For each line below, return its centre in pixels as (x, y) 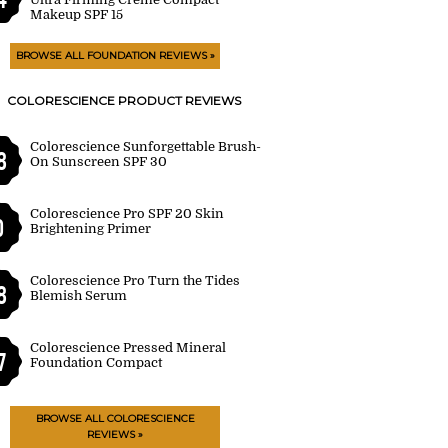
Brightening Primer (90, 228)
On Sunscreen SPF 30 (98, 161)
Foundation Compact (96, 362)
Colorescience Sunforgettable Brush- (145, 146)
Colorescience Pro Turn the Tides (135, 280)
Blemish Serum (78, 295)
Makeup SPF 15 (76, 14)
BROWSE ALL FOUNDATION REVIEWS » (115, 55)
